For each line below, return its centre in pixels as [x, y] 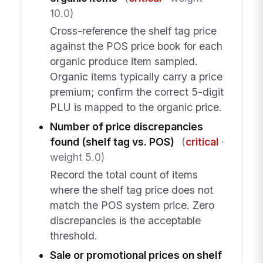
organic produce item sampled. [124, 61]
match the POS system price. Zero [132, 205]
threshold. [73, 236]
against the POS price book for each [136, 46]
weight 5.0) [77, 157]
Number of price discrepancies [126, 127]
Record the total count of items [124, 175]
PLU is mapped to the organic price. [136, 107]
